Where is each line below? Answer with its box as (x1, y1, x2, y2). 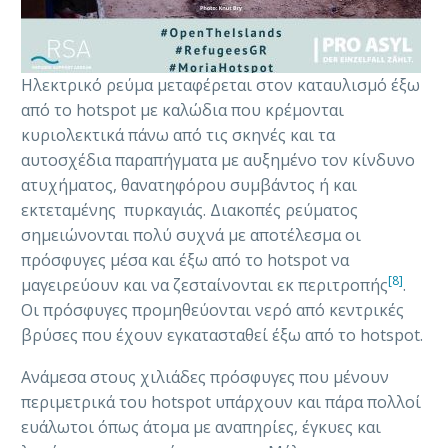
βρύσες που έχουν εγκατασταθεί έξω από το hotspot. (21, 323, 423, 346)
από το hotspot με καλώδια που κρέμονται (21, 98, 344, 121)
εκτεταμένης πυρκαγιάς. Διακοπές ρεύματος (21, 198, 358, 221)
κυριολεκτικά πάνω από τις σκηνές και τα (21, 123, 335, 146)
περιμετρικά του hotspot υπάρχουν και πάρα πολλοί (21, 391, 421, 414)
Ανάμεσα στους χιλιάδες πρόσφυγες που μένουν (21, 366, 389, 389)
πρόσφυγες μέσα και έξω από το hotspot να (21, 248, 349, 271)
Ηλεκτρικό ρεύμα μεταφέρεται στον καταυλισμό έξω (21, 73, 420, 96)
